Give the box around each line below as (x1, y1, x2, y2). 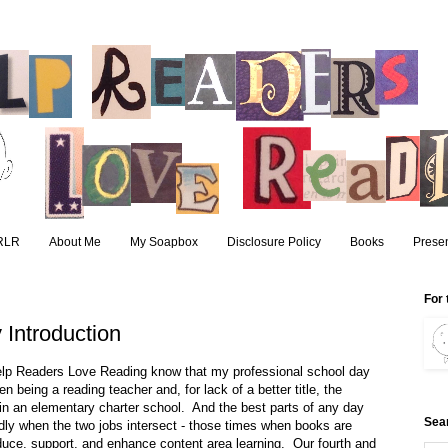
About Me (48, 235, 101, 250)
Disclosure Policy (226, 235, 321, 250)
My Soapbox (129, 235, 198, 250)
